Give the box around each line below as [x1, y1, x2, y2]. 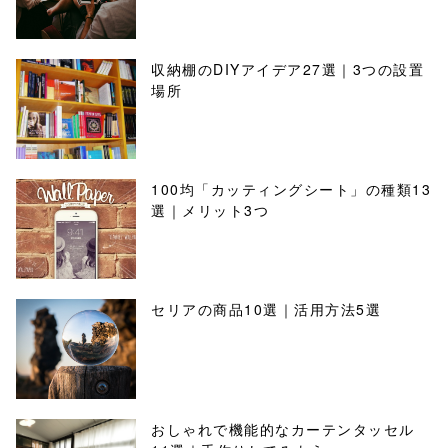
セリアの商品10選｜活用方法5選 [151, 299, 381, 319]
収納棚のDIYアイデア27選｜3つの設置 [151, 59, 424, 79]
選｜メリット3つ [151, 200, 269, 220]
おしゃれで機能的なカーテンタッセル [151, 419, 415, 439]
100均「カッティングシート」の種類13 [151, 179, 431, 199]
